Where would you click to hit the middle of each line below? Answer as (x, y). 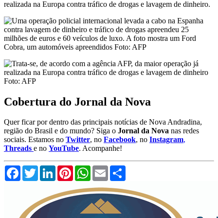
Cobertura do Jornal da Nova (77, 101)
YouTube (64, 148)
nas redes (184, 131)
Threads (19, 148)
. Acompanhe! (100, 148)
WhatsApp (107, 169)
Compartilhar (146, 169)
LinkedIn (70, 169)
